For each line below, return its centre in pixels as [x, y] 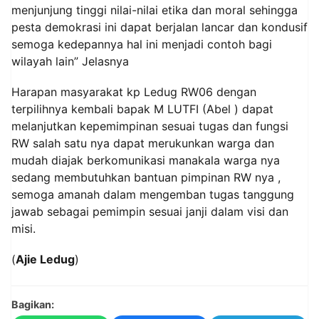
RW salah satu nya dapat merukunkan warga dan [143, 143]
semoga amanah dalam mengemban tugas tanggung [153, 195]
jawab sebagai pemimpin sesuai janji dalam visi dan [150, 212]
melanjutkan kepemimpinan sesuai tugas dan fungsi [150, 126]
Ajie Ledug [45, 260]
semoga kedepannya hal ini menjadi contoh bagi [142, 45]
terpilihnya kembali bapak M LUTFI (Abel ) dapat [142, 109]
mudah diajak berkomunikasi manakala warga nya [146, 161]
